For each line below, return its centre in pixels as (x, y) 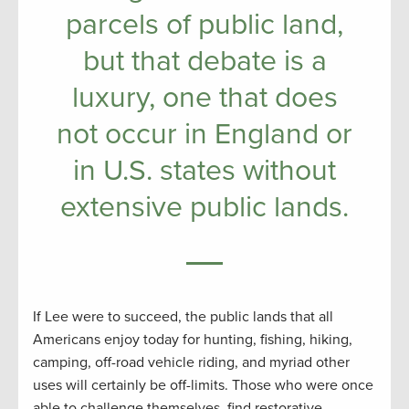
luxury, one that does (204, 97)
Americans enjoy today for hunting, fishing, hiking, (193, 339)
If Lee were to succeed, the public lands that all (183, 316)
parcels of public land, (204, 24)
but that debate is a (204, 61)
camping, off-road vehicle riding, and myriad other (191, 362)
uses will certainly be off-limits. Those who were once (203, 385)
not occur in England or (204, 134)
